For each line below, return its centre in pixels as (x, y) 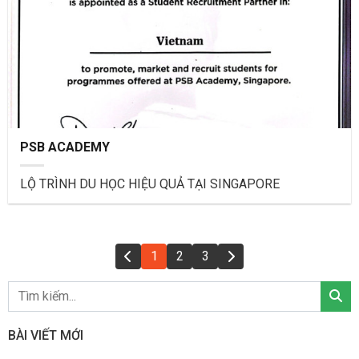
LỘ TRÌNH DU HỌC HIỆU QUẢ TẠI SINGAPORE (150, 184)
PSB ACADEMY (65, 147)
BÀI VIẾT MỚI (46, 335)
